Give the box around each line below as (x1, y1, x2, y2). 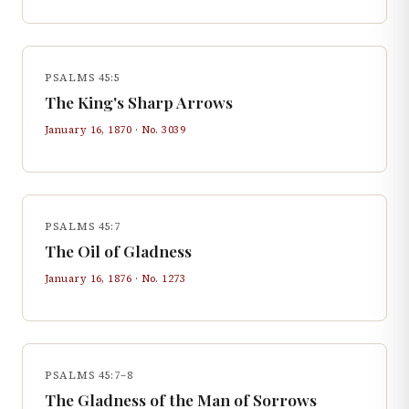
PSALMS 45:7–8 (45, 368, 133, 383)
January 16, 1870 (45, 122, 132, 137)
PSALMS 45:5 (45, 70, 121, 85)
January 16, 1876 (45, 271, 132, 286)
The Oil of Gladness (45, 240, 192, 261)
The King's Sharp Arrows (45, 91, 233, 112)
